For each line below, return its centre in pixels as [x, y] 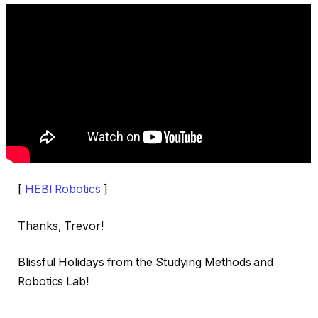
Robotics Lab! [53, 282]
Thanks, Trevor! [61, 226]
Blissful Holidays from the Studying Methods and [146, 263]
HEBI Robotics [62, 190]
